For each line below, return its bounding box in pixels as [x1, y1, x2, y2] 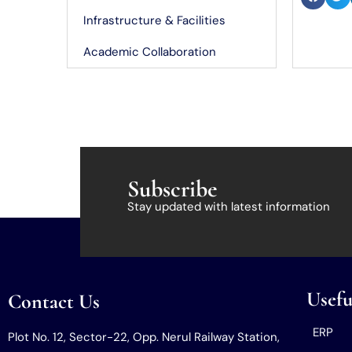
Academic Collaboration [83, 43, 217, 60]
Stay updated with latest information [127, 198, 330, 214]
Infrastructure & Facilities [83, 12, 226, 28]
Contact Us [8, 288, 100, 313]
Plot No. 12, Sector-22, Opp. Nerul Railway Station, [8, 328, 280, 345]
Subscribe [127, 174, 218, 203]
